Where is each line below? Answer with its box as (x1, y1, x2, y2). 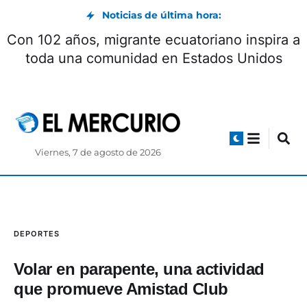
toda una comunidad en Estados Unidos (25, 50, 282, 66)
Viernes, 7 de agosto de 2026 (35, 147, 162, 158)
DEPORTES (14, 229, 60, 239)
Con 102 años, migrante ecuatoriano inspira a (7, 32, 300, 48)
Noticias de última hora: (102, 9, 221, 21)
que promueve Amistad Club (14, 280, 228, 299)
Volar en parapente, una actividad (14, 260, 265, 279)
